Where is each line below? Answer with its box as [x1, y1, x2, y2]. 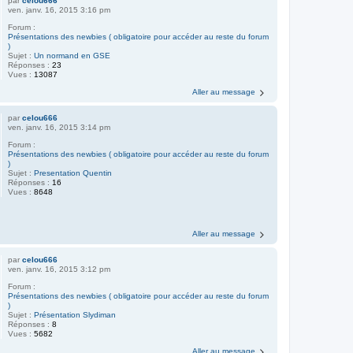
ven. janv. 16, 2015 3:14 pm [8, 123, 111, 132]
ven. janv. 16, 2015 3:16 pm [8, 6, 111, 14]
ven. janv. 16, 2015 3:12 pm [8, 265, 111, 274]
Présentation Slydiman [34, 310, 117, 320]
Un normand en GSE [34, 51, 111, 60]
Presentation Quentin [34, 169, 113, 177]
